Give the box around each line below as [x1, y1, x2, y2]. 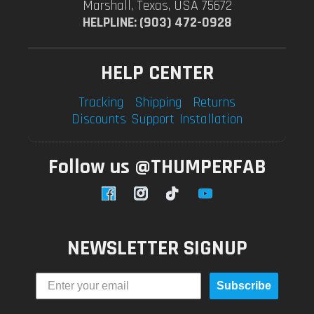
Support [130, 110, 175, 128]
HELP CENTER [100, 60, 214, 86]
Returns [193, 93, 236, 111]
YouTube [198, 191, 231, 205]
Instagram [133, 191, 175, 205]
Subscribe [217, 280, 271, 292]
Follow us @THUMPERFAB [48, 153, 266, 180]
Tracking [78, 93, 123, 111]
